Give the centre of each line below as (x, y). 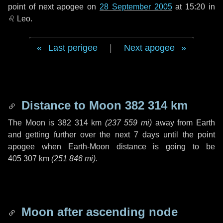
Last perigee (73, 48)
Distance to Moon (71, 105)
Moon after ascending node (98, 212)
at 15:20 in (194, 7)
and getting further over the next (71, 135)
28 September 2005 (136, 7)
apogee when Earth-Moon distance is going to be (111, 147)
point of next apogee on (54, 7)
